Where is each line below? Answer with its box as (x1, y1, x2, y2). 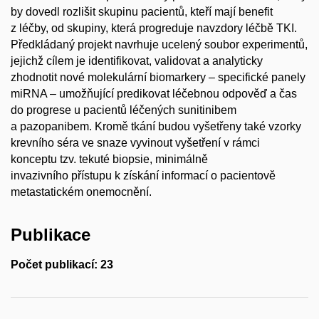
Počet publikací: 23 (11, 258, 113, 271)
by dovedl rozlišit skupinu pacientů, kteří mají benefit (11, 6, 273, 19)
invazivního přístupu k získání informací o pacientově (11, 169, 276, 182)
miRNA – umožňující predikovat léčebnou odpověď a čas (11, 88, 297, 100)
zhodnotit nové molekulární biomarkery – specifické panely (11, 71, 305, 84)
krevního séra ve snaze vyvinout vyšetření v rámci (11, 137, 260, 150)
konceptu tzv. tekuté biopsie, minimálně (11, 153, 208, 166)
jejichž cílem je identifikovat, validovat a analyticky (11, 55, 263, 68)
